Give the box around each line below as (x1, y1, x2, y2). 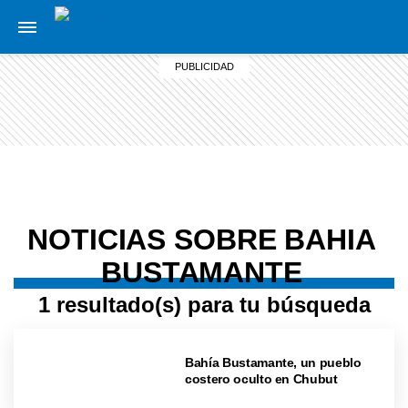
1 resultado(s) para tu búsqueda (37, 292, 371, 317)
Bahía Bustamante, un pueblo (185, 354, 362, 370)
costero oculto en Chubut (185, 371, 338, 386)
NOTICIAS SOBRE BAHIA (27, 223, 376, 256)
